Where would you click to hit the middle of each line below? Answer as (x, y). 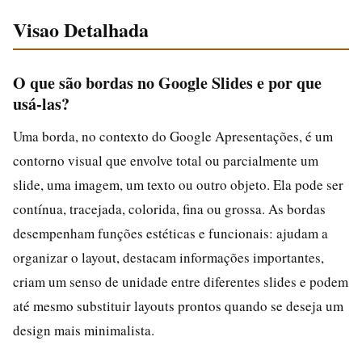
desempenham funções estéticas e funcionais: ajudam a (170, 233)
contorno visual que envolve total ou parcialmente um (166, 160)
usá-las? (41, 103)
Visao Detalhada (81, 29)
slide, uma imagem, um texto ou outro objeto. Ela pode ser (178, 184)
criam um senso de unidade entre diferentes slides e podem (181, 281)
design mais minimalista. (84, 330)
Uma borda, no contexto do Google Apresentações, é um (173, 136)
